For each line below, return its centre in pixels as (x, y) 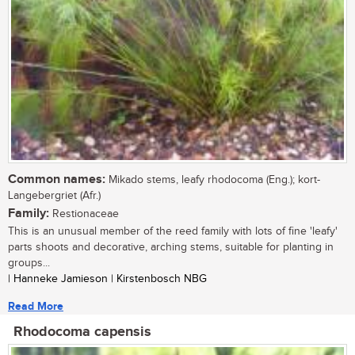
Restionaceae (84, 214)
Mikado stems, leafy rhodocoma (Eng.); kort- (213, 180)
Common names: (57, 180)
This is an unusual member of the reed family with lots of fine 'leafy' (173, 232)
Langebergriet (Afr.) (54, 196)
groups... (29, 263)
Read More (36, 307)
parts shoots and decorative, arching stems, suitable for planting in (171, 248)
